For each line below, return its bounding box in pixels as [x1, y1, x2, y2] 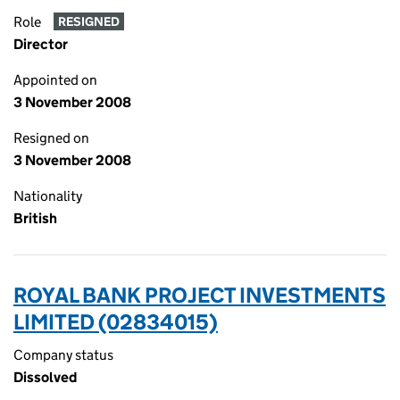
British [13, 210, 57, 227]
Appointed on [13, 71, 97, 88]
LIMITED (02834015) [13, 309, 218, 335]
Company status [13, 346, 113, 363]
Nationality [13, 187, 82, 204]
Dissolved [13, 369, 77, 386]
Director [13, 36, 68, 53]
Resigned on [13, 129, 89, 146]
